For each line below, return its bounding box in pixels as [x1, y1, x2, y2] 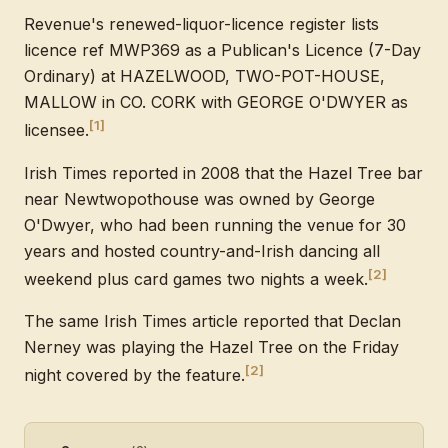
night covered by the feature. [24, 365, 245, 386]
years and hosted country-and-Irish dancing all [24, 240, 380, 261]
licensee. [24, 120, 89, 141]
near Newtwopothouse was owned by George [24, 188, 375, 209]
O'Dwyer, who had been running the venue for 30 [24, 214, 406, 235]
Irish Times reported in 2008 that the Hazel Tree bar [24, 162, 423, 183]
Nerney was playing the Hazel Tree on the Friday [24, 336, 399, 357]
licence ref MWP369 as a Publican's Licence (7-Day [24, 40, 421, 61]
